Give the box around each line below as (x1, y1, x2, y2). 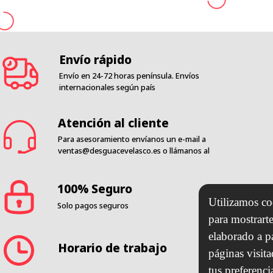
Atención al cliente (58, 115, 169, 132)
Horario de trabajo (57, 239, 167, 257)
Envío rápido (58, 51, 132, 68)
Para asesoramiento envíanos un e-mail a (58, 133, 207, 145)
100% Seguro (57, 180, 133, 197)
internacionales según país (58, 82, 155, 93)
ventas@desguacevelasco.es (58, 145, 161, 157)
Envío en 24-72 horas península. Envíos (58, 70, 199, 82)
